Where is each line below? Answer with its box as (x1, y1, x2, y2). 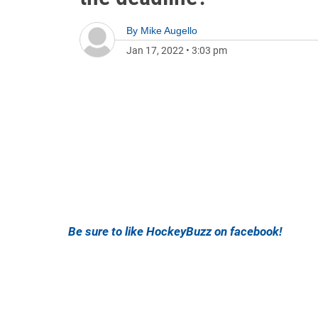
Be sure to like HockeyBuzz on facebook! (68, 224, 283, 238)
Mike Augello (141, 25, 197, 36)
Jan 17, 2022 (126, 45, 184, 56)
